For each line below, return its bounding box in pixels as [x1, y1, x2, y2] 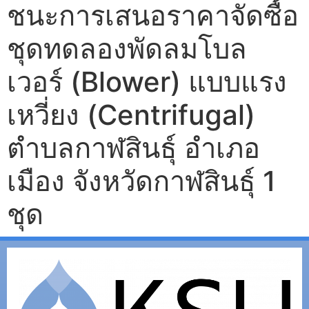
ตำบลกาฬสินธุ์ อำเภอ [7, 130, 260, 165]
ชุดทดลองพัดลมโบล [7, 31, 247, 66]
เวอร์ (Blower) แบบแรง [7, 64, 287, 99]
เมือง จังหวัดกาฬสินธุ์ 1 [7, 163, 276, 198]
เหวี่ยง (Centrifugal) [7, 97, 255, 132]
